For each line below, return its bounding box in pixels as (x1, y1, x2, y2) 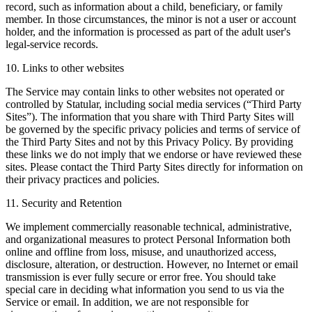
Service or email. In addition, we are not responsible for (6, 295, 249, 308)
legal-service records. (6, 38, 98, 50)
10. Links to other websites (6, 61, 124, 74)
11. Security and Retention (6, 196, 122, 209)
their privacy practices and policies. (6, 173, 159, 185)
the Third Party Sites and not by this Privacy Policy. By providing (6, 135, 293, 148)
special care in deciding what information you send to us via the (6, 283, 284, 295)
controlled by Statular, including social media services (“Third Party (6, 97, 302, 110)
